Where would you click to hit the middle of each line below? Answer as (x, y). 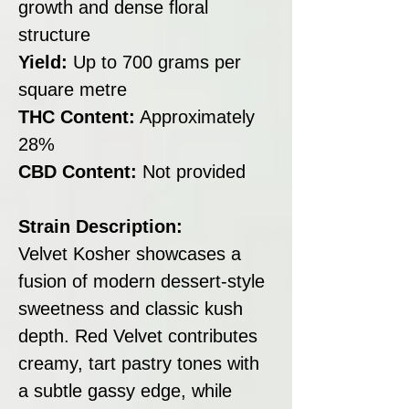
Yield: (43, 62)
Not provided (191, 171)
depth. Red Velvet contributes (138, 336)
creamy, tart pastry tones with (139, 363)
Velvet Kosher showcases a (130, 253)
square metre (73, 89)
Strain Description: (100, 226)
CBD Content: (78, 171)
